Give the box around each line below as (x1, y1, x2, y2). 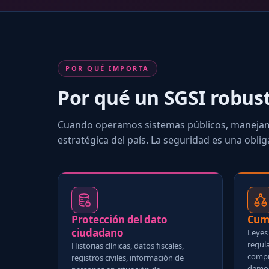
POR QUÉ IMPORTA (65, 63, 150, 73)
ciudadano (71, 225, 124, 240)
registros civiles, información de (71, 252, 184, 263)
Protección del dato (71, 212, 168, 226)
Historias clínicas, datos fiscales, (71, 240, 184, 251)
